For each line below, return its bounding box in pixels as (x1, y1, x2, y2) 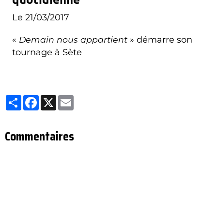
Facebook (39, 93, 81, 104)
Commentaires (5, 127, 74, 146)
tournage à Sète (12, 46, 82, 57)
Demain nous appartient (19, 34, 127, 45)
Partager (21, 93, 60, 104)
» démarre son (127, 34, 192, 45)
